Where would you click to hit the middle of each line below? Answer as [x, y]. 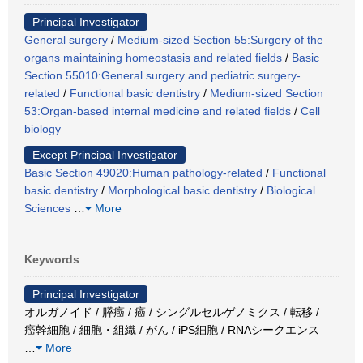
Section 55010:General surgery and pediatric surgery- [162, 75]
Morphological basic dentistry [182, 190]
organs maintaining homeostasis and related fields [153, 57]
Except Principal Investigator [105, 154]
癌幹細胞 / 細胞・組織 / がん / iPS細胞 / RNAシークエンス [172, 329]
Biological [291, 190]
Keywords [52, 259]
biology [43, 128]
